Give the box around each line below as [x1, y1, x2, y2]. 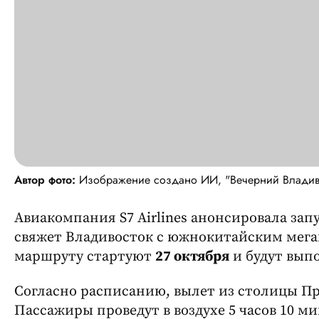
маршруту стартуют [14, 247, 155, 266]
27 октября [155, 247, 229, 266]
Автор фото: [14, 171, 75, 188]
